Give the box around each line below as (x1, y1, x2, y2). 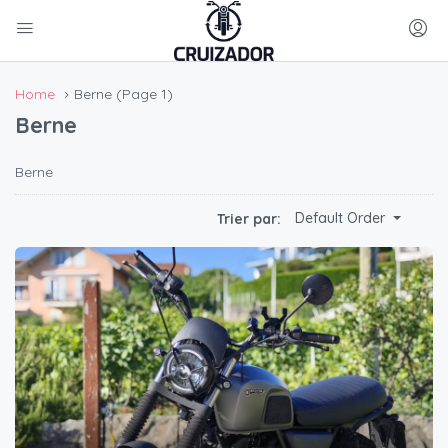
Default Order (295, 209, 385, 228)
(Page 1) (112, 85, 173, 103)
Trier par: (217, 210, 281, 228)
